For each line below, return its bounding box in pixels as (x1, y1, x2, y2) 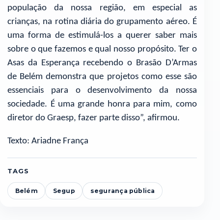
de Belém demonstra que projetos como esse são (7, 72, 197, 82)
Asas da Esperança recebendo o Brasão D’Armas (7, 58, 197, 68)
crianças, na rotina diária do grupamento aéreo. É (7, 17, 197, 27)
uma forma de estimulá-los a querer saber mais (7, 31, 197, 41)
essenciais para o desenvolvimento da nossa (7, 86, 197, 96)
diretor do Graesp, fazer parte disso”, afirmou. (7, 113, 180, 123)
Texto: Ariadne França (7, 137, 89, 146)
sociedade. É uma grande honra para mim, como (7, 100, 197, 110)
